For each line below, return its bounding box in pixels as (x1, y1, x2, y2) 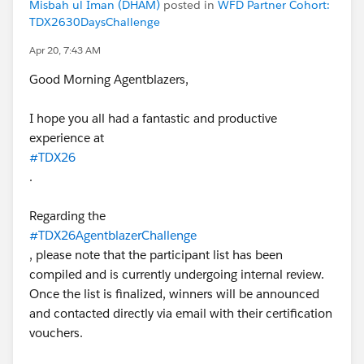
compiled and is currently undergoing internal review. (29, 266, 324, 282)
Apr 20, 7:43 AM (29, 43, 101, 57)
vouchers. (29, 325, 86, 340)
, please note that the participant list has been (29, 247, 283, 262)
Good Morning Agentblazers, (29, 71, 192, 87)
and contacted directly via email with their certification (29, 305, 332, 321)
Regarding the (29, 208, 106, 223)
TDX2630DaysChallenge (29, 15, 160, 29)
